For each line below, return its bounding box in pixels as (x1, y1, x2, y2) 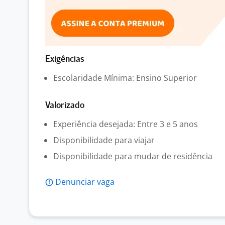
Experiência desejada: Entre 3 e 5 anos (53, 119, 198, 130)
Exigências (45, 55, 84, 64)
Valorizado (45, 101, 84, 110)
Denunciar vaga (55, 176, 115, 187)
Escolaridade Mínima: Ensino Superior (53, 72, 197, 83)
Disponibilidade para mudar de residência (53, 151, 212, 162)
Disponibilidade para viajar (53, 135, 155, 146)
